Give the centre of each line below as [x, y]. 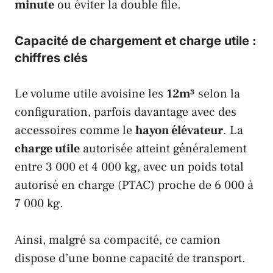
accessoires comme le [75, 130]
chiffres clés [51, 58]
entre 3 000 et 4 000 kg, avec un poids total [129, 167]
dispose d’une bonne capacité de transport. [130, 258]
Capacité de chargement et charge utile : [136, 41]
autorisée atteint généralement [163, 148]
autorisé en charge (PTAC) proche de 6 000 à [134, 185]
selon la [218, 94]
